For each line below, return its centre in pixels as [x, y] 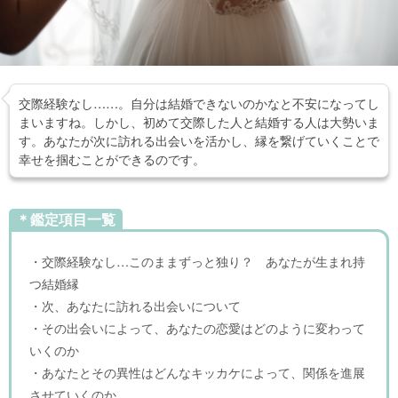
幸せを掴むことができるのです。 [112, 158]
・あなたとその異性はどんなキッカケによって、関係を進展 [197, 371]
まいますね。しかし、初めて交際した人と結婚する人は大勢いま [199, 121]
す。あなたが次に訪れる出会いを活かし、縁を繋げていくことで [199, 139]
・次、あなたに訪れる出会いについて [135, 305]
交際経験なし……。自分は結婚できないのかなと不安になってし [199, 102]
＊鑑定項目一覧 [66, 219]
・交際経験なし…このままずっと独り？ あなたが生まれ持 [197, 260]
